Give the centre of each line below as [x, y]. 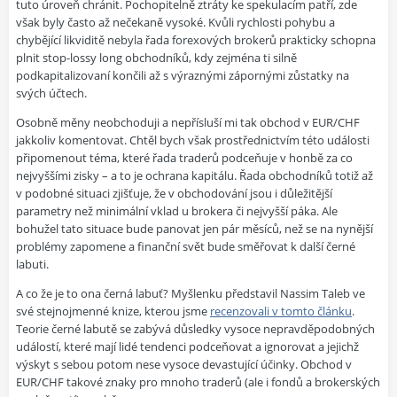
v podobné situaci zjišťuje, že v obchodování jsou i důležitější [174, 194]
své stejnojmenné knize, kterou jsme [113, 311]
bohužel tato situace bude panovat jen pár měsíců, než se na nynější [195, 229]
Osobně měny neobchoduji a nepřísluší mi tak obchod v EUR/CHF [188, 123]
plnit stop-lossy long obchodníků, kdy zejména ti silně [156, 58]
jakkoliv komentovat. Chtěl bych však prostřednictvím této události [193, 140]
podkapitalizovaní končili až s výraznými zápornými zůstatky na [183, 76]
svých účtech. [51, 93]
